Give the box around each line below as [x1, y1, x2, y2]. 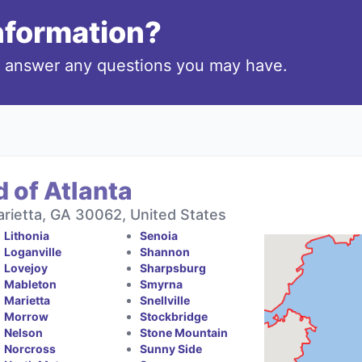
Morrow [4, 309, 49, 323]
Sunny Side [139, 341, 202, 356]
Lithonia [4, 228, 50, 242]
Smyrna [139, 276, 183, 291]
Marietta [4, 293, 51, 307]
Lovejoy [4, 260, 48, 275]
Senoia [139, 228, 178, 242]
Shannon [139, 244, 190, 259]
